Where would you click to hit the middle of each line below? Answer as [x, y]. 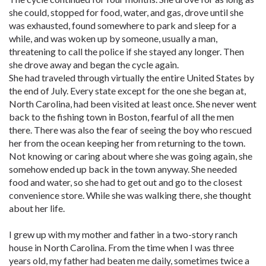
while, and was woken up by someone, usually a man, [113, 38]
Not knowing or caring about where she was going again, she [131, 156]
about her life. [37, 208]
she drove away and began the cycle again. [94, 64]
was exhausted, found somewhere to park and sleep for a [123, 25]
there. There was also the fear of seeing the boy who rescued [130, 130]
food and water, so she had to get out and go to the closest [126, 182]
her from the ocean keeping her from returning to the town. [127, 143]
